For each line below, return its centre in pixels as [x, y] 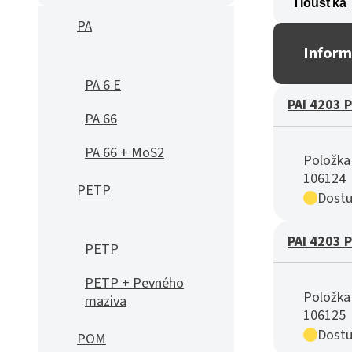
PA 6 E [103, 85]
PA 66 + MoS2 [125, 153]
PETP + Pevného [134, 283]
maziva [106, 301]
